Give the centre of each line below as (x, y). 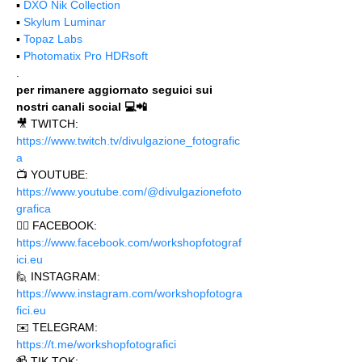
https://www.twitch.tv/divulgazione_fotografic (128, 141)
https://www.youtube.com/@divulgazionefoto (129, 192)
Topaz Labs (53, 39)
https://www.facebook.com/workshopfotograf (129, 242)
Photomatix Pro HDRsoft (86, 56)
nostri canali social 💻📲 (82, 107)
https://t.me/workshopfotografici (98, 344)
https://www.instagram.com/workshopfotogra (129, 293)
